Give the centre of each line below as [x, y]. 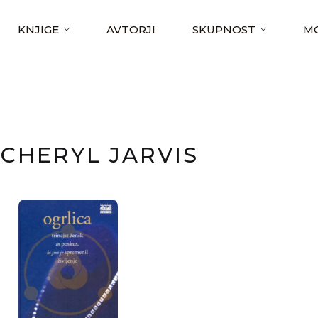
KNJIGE [38, 29]
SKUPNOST [224, 29]
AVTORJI [131, 29]
